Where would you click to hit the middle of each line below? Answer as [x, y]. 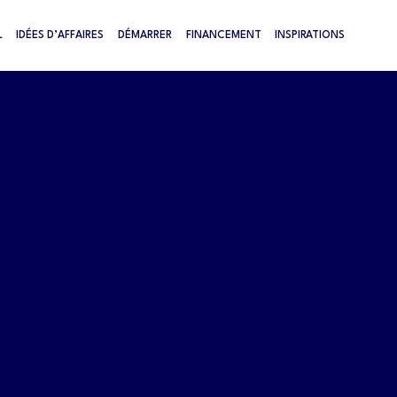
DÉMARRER [145, 35]
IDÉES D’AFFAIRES [60, 35]
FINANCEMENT [223, 35]
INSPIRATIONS [310, 35]
